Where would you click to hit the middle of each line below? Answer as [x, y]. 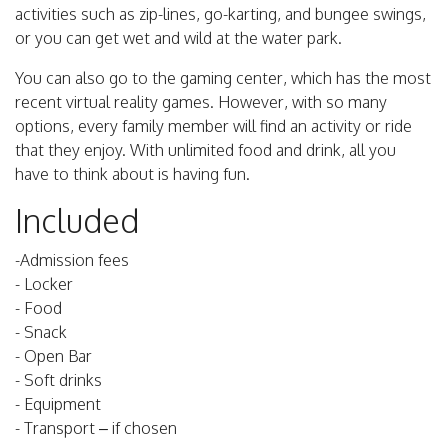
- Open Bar [53, 356]
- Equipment [58, 404]
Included [77, 221]
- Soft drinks [58, 380]
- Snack [41, 332]
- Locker [44, 284]
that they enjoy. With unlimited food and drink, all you [205, 150]
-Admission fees [72, 260]
